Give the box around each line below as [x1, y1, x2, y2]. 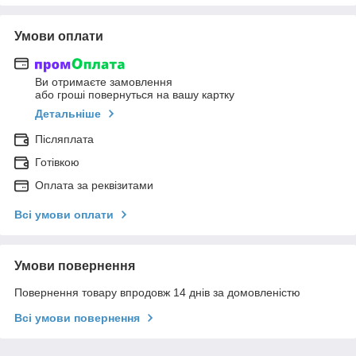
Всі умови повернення [14, 311, 140, 325]
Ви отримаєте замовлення [35, 75, 172, 89]
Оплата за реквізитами [35, 179, 153, 192]
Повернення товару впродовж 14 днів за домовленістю [14, 286, 300, 300]
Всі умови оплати [14, 208, 114, 222]
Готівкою [35, 156, 79, 169]
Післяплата [35, 133, 94, 146]
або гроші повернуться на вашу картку [35, 88, 234, 102]
